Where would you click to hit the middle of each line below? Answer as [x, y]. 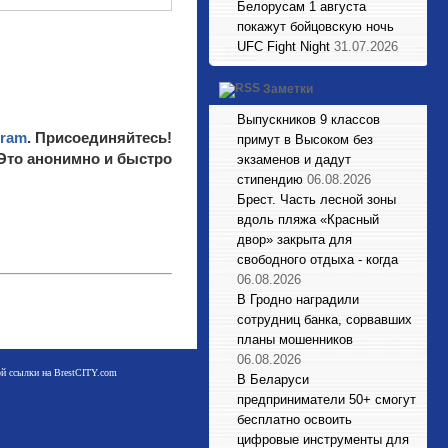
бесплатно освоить [294, 419]
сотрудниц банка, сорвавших [324, 319]
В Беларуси [273, 379]
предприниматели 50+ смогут [326, 399]
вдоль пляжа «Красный [308, 219]
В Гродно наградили [298, 299]
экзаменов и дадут [294, 159]
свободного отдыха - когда [317, 259]
